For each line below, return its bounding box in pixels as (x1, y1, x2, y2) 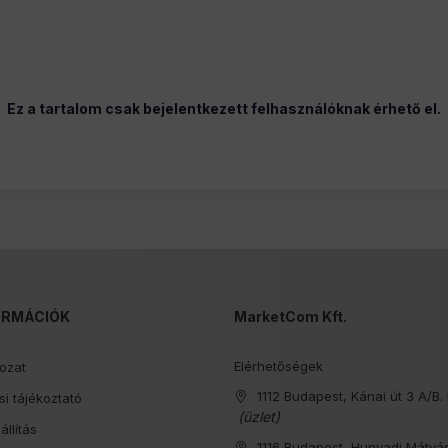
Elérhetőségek (234, 358, 323, 374)
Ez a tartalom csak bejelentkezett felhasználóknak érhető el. (7, 100, 441, 117)
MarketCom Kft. (234, 308, 347, 325)
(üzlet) (234, 408, 280, 425)
